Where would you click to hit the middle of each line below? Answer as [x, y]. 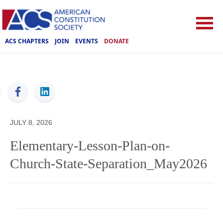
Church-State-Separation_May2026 [109, 164]
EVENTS [87, 41]
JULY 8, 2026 [31, 122]
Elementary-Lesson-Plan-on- [90, 146]
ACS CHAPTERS [27, 41]
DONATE [116, 41]
